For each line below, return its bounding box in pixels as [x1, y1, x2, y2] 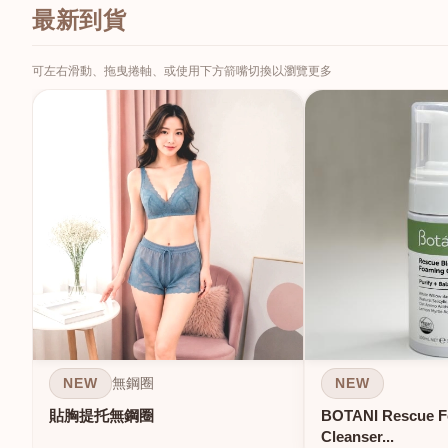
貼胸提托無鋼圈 [49, 407, 154, 425]
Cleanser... [321, 428, 394, 446]
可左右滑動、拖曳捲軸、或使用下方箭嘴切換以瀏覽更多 [32, 63, 332, 78]
